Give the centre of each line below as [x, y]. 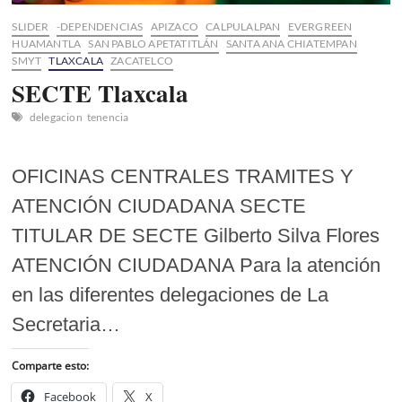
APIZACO [175, 26]
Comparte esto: [51, 365]
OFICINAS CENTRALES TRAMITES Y [183, 176]
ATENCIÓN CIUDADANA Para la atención [197, 265]
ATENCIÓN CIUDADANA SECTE [159, 205]
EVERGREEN [320, 26]
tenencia [108, 117]
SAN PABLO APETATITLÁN [153, 43]
